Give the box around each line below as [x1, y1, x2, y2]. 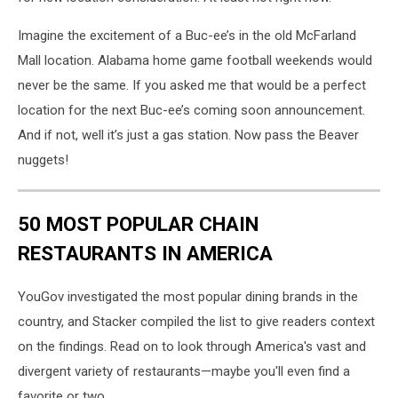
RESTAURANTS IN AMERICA [18, 241, 273, 265]
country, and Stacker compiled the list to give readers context [18, 314, 375, 330]
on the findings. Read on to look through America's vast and [18, 338, 366, 355]
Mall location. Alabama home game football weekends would [18, 52, 372, 68]
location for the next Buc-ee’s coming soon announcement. [18, 102, 365, 118]
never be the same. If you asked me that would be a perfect [18, 77, 366, 93]
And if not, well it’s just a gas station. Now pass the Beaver [18, 127, 359, 143]
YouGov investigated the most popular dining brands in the [18, 289, 358, 306]
